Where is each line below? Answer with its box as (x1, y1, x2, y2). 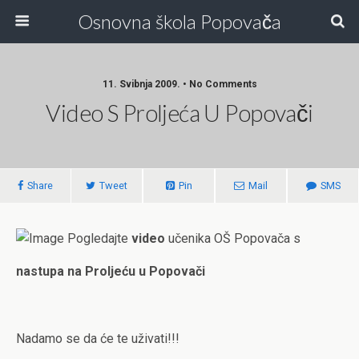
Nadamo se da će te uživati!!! (16, 331, 179, 346)
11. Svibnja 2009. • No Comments (102, 79, 257, 90)
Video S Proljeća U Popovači (46, 99, 313, 127)
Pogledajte (64, 231, 128, 246)
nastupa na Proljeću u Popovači (16, 264, 205, 279)
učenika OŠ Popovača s (165, 231, 301, 246)
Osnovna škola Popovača (78, 10, 281, 33)
